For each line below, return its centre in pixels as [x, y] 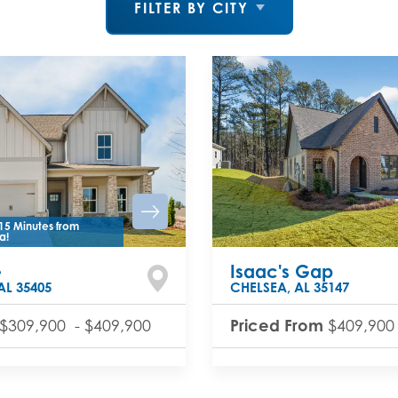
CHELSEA [259, 287]
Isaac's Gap [282, 271]
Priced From [279, 325]
